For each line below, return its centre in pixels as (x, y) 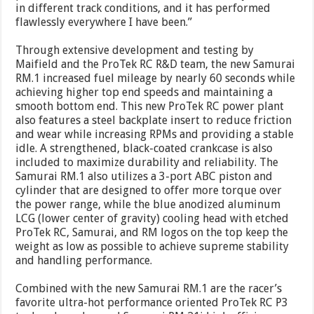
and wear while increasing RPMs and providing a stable (155, 135)
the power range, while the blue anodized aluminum (148, 205)
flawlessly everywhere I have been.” (104, 22)
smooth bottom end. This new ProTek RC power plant (150, 107)
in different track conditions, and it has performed (143, 8)
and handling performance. (84, 261)
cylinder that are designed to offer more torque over (149, 191)
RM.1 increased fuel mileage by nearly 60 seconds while (156, 78)
